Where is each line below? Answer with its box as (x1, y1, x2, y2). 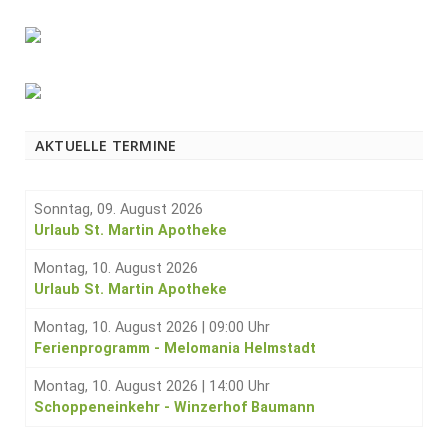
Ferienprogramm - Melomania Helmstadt (34, 339, 316, 357)
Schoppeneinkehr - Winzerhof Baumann (34, 398, 315, 416)
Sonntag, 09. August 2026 (34, 200, 203, 218)
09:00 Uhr (209, 318, 270, 336)
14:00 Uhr (209, 377, 270, 395)
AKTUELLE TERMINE (35, 135, 177, 155)
